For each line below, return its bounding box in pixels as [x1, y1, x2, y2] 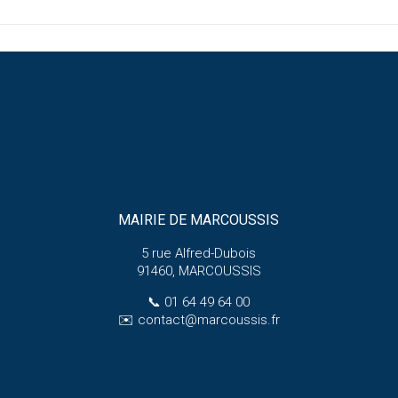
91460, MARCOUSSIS [136, 262, 261, 279]
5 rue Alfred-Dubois [141, 244, 257, 261]
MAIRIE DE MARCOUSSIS [118, 211, 280, 228]
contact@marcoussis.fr [137, 311, 280, 328]
